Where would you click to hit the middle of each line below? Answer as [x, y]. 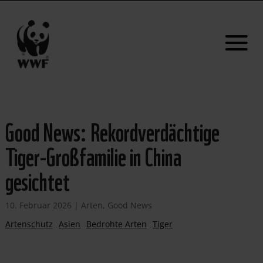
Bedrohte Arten [116, 224]
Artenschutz [29, 224]
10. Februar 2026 [38, 205]
